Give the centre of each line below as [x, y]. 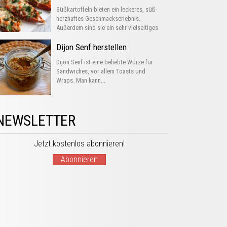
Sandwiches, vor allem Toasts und [101, 71]
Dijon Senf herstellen [91, 47]
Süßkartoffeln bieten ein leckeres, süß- [107, 9]
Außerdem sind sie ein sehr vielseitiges [107, 28]
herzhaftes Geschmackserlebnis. [98, 18]
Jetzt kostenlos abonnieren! [79, 144]
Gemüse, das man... [82, 37]
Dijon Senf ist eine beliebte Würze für [105, 62]
